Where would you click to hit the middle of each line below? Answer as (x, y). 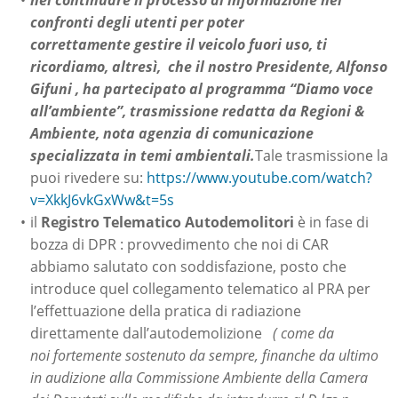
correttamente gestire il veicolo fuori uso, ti (179, 44)
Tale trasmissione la (322, 155)
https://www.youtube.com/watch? (259, 178)
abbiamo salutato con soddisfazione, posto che (188, 267)
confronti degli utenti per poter (137, 22)
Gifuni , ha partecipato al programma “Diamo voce (202, 89)
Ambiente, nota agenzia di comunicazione (172, 133)
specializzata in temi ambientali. (143, 155)
